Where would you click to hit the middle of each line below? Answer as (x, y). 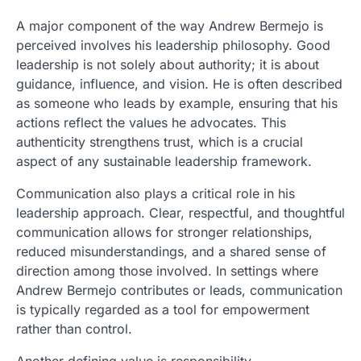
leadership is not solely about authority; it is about (168, 64)
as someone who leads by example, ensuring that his (177, 103)
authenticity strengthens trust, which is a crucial (160, 141)
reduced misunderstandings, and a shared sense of (171, 251)
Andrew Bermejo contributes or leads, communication (179, 290)
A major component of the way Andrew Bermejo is (170, 25)
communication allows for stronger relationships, (164, 232)
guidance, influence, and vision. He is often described (179, 83)
